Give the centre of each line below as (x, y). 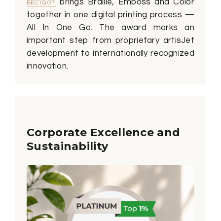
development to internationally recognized (110, 53)
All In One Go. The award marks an (110, 27)
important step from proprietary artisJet (110, 40)
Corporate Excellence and (104, 132)
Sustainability (68, 146)
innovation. (48, 66)
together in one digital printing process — (110, 15)
